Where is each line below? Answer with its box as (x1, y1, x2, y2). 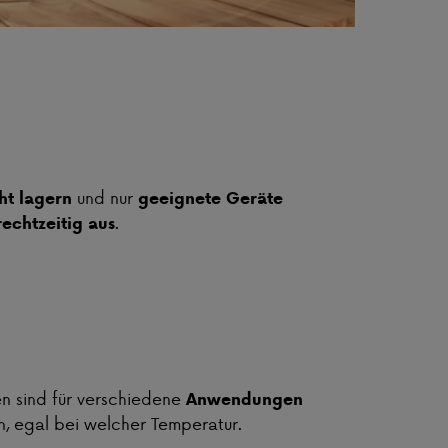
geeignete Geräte (138, 186, 283, 211)
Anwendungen (186, 387, 303, 412)
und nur (72, 185, 138, 210)
